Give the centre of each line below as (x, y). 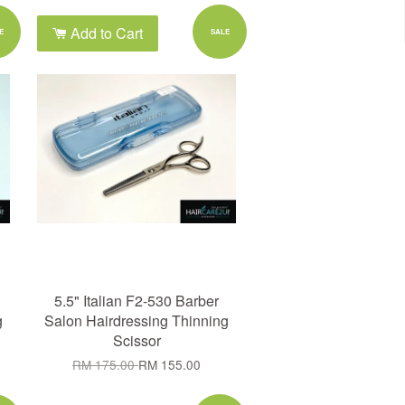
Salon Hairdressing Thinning (137, 320)
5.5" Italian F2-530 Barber (137, 301)
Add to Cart (105, 33)
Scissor (137, 340)
